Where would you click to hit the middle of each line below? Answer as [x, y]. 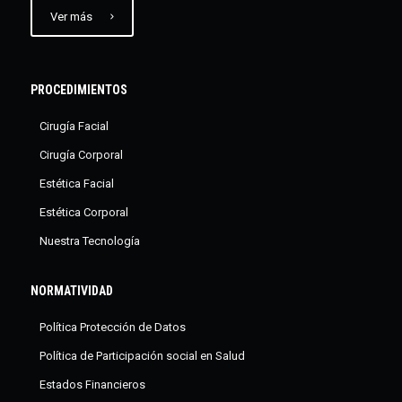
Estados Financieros [92, 385]
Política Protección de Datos [112, 328]
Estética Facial [76, 184]
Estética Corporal [83, 213]
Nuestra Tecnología [89, 241]
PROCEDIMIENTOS [79, 90]
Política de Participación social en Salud [142, 356]
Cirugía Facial [74, 127]
